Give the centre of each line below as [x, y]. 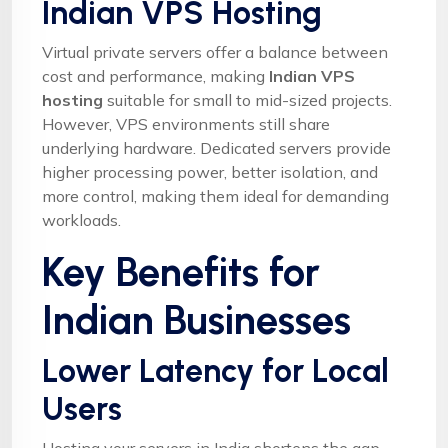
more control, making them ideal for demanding [215, 195]
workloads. [81, 219]
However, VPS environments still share [186, 123]
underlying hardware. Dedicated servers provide [216, 147]
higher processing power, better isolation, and [210, 171]
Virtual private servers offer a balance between [215, 51]
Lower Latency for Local [215, 370]
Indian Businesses [196, 319]
